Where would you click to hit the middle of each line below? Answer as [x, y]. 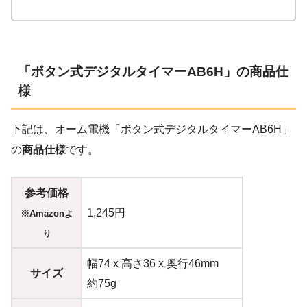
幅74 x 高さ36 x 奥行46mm [153, 263]
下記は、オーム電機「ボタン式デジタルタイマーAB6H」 [152, 129]
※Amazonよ [47, 213]
